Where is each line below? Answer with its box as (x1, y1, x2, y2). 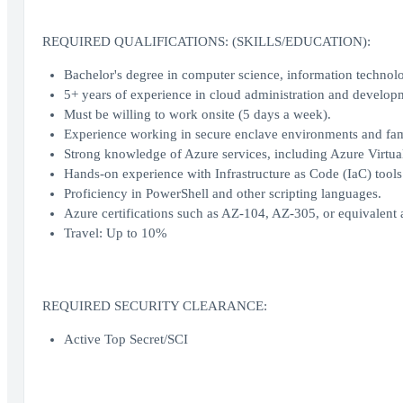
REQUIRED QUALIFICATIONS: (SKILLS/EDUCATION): (41, 34, 371, 49)
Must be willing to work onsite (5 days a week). (63, 107, 331, 121)
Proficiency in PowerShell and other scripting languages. (63, 186, 381, 201)
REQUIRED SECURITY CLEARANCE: (41, 299, 267, 313)
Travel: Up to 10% (63, 226, 167, 240)
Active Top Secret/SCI (63, 332, 188, 346)
